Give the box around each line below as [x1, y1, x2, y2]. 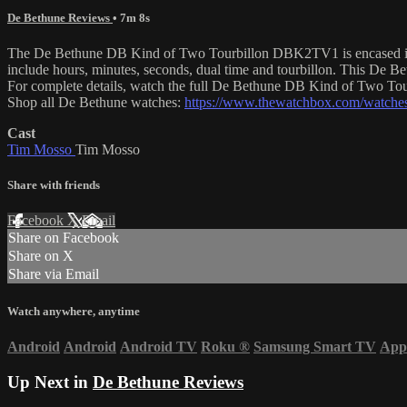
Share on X [8, 248, 74, 264]
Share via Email [8, 266, 99, 283]
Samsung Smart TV [253, 338, 376, 354]
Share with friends [7, 178, 100, 193]
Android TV [120, 338, 197, 354]
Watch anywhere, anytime [7, 303, 140, 318]
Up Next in [7, 372, 93, 392]
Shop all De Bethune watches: [7, 94, 184, 111]
